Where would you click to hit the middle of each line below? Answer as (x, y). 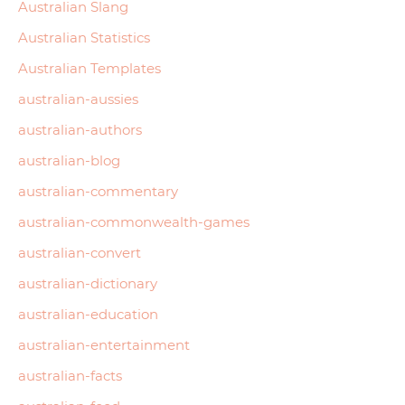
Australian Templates (89, 68)
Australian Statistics (84, 37)
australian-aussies (78, 99)
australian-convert (80, 252)
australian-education (88, 314)
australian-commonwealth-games (134, 221)
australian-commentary (98, 191)
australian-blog (69, 160)
